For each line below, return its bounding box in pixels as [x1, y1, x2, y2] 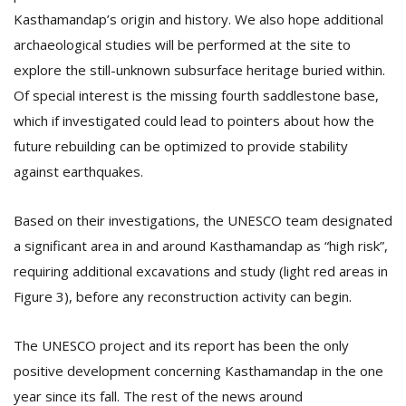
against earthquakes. [14, 162, 143, 180]
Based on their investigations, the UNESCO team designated [14, 211, 392, 229]
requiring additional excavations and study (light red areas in [14, 262, 388, 280]
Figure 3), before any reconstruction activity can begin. [14, 287, 352, 305]
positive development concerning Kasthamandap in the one [14, 362, 383, 380]
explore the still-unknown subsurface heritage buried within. [14, 61, 385, 79]
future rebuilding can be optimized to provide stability [14, 137, 348, 155]
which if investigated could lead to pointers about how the [14, 111, 374, 130]
